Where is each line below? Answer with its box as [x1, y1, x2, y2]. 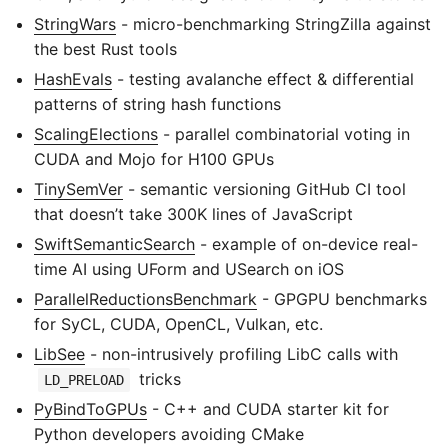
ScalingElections [34, 123, 158, 144]
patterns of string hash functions [34, 93, 281, 114]
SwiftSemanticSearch [34, 233, 195, 254]
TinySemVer [34, 178, 123, 199]
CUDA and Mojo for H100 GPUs [34, 148, 274, 169]
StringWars [34, 13, 116, 34]
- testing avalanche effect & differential [112, 68, 414, 89]
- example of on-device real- [195, 233, 418, 254]
